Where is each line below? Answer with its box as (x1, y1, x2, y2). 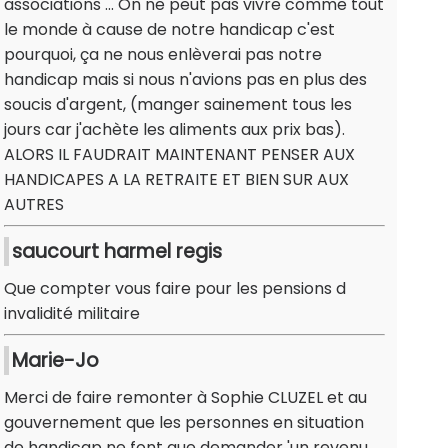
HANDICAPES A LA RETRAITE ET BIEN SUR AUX (4, 168, 349, 192)
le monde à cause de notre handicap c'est (4, 18, 335, 42)
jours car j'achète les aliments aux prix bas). (4, 118, 345, 142)
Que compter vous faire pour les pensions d (4, 277, 346, 301)
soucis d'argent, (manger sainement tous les (4, 93, 352, 117)
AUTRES (4, 193, 64, 217)
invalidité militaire (4, 302, 140, 326)
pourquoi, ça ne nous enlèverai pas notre (4, 43, 322, 67)
